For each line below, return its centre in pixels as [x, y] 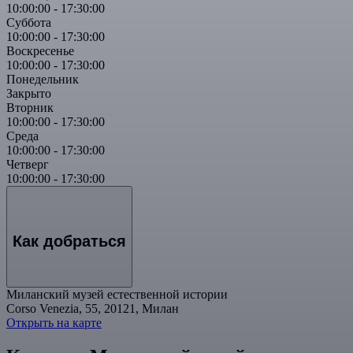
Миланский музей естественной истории [117, 294]
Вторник [30, 107]
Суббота [29, 22]
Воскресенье [40, 50]
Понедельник [43, 79]
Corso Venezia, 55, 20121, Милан [93, 308]
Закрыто [29, 93]
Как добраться [69, 242]
